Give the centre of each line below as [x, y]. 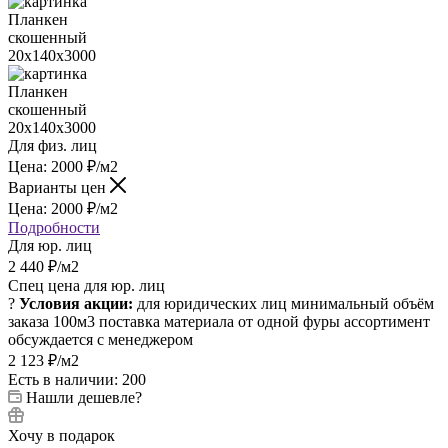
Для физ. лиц [52, 145]
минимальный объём [362, 303]
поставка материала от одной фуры [219, 321]
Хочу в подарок [61, 435]
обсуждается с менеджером [100, 339]
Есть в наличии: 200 [77, 379]
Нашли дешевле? [84, 397]
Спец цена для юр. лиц [86, 285]
